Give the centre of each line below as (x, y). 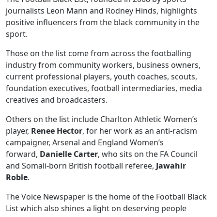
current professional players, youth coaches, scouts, (101, 77)
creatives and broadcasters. (57, 100)
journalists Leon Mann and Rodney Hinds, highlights (101, 11)
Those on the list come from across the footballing (99, 53)
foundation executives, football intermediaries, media (104, 88)
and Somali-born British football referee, (81, 166)
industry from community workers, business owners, (103, 65)
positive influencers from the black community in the (103, 22)
